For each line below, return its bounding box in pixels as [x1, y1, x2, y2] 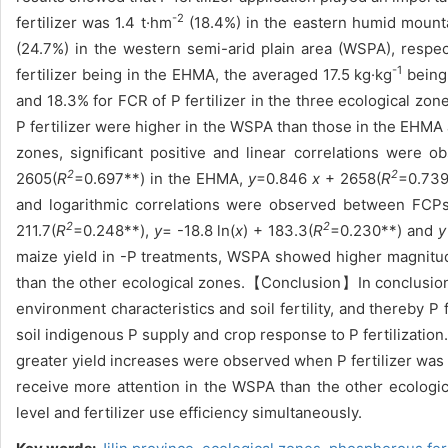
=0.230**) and [329, 221, 438, 240]
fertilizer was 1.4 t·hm [16, 13, 172, 32]
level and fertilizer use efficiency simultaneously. [16, 403, 362, 422]
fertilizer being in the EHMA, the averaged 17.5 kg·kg [16, 65, 393, 84]
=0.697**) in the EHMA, [74, 169, 248, 188]
